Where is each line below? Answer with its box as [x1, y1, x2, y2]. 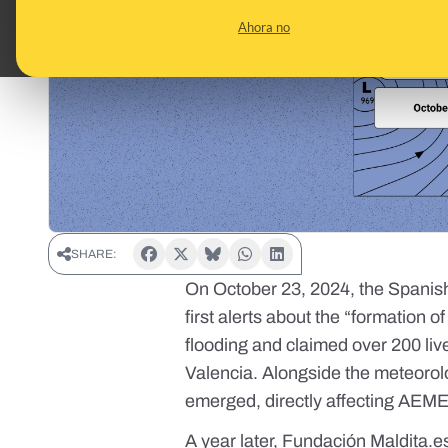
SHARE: [71, 247, 117, 262]
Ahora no [238, 19, 290, 35]
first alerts [185, 307, 263, 328]
